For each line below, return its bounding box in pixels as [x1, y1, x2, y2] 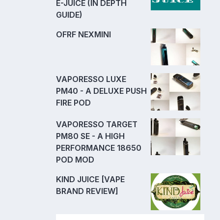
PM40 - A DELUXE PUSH [56, 86, 147, 96]
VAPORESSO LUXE [56, 74, 126, 84]
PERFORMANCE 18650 [56, 142, 141, 153]
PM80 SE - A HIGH [56, 131, 125, 141]
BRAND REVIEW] [56, 186, 118, 196]
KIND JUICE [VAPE [56, 174, 125, 184]
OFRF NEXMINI [56, 29, 111, 39]
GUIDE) [56, 9, 82, 20]
